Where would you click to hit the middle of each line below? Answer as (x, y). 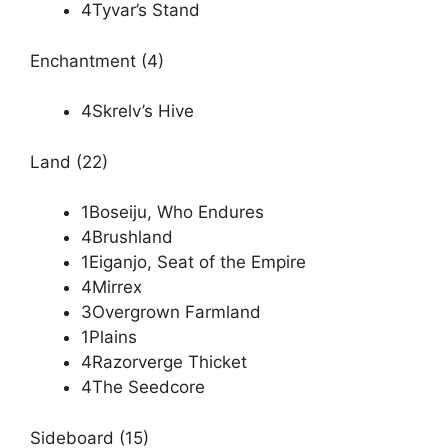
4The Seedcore (143, 387)
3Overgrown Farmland (171, 312)
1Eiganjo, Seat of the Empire (193, 262)
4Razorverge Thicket (164, 362)
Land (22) (69, 161)
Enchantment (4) (97, 60)
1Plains (109, 337)
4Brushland (127, 237)
